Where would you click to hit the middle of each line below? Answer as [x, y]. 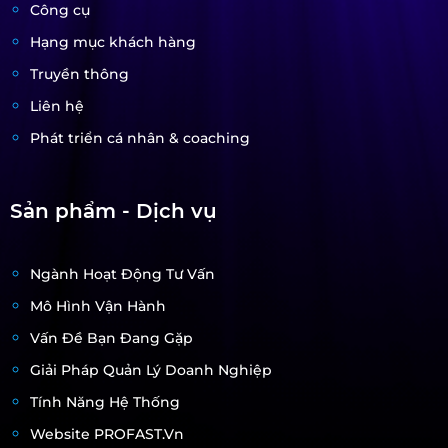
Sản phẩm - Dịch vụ [113, 211]
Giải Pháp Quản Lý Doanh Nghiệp [151, 370]
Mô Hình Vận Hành [98, 306]
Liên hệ [57, 106]
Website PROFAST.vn [107, 434]
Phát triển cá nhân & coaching [140, 138]
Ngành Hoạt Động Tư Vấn [122, 274]
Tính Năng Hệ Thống [105, 402]
